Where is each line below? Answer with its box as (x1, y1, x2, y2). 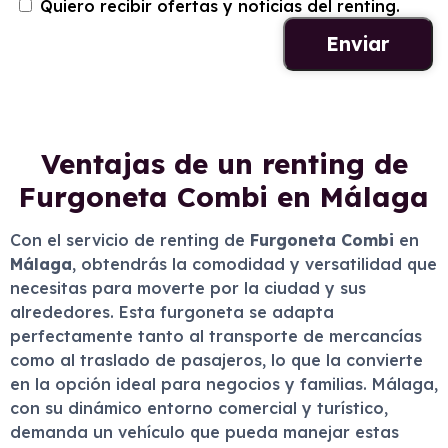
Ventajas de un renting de (40, 146, 408, 181)
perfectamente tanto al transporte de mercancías (10, 326, 422, 346)
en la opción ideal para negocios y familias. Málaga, (10, 374, 438, 394)
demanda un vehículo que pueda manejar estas (10, 422, 399, 442)
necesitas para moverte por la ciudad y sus (10, 278, 366, 298)
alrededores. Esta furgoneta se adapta (10, 302, 334, 322)
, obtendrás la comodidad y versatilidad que (72, 254, 437, 274)
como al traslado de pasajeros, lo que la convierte (10, 350, 423, 370)
